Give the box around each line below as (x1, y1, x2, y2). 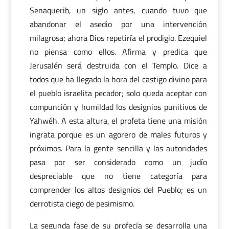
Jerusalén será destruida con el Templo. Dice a (29, 59, 208, 72)
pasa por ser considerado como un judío (29, 156, 208, 168)
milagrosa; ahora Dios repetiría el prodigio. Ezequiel (29, 32, 208, 44)
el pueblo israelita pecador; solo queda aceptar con (29, 87, 208, 99)
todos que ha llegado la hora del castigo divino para (29, 73, 208, 85)
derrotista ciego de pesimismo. (29, 197, 134, 210)
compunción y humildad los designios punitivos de (29, 101, 208, 113)
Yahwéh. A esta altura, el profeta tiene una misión (29, 114, 208, 127)
